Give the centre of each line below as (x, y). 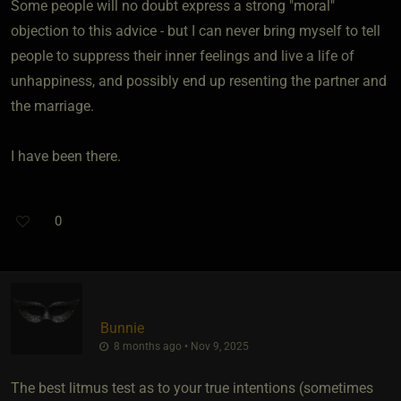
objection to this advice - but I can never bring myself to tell (196, 31)
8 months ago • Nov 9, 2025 (179, 346)
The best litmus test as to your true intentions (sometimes (192, 388)
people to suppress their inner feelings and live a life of (183, 56)
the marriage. (52, 107)
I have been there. (66, 157)
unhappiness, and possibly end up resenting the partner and (199, 81)
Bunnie (122, 328)
